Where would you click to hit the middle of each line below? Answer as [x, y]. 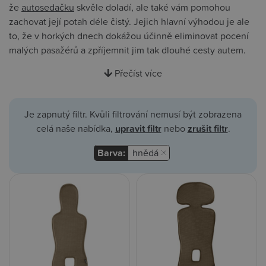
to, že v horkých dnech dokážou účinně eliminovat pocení [129, 36]
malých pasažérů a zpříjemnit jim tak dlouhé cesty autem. [127, 50]
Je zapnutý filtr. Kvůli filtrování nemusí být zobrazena [133, 114]
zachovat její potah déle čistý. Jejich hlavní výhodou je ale [129, 22]
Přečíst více [138, 73]
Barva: [111, 153]
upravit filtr [138, 129]
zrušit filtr [208, 129]
